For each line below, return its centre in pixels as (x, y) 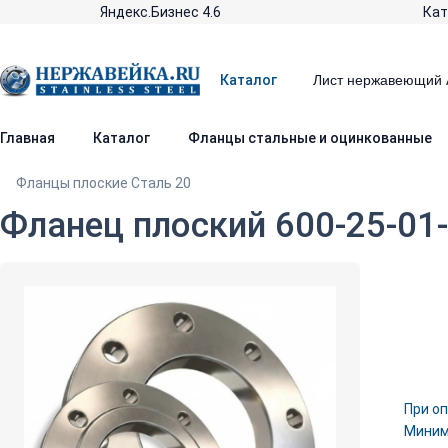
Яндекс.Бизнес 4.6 (160, 11)
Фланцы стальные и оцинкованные (310, 138)
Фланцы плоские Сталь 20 (103, 183)
